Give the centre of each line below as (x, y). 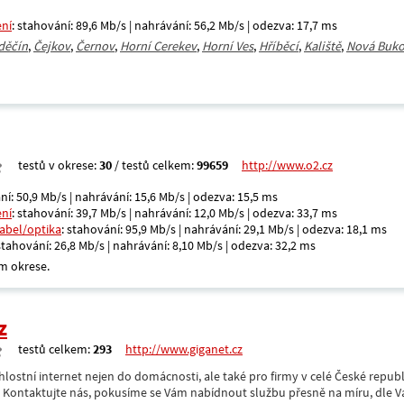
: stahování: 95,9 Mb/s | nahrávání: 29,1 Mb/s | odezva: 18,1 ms (224, 229)
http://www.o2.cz (287, 165)
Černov (95, 46)
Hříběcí (279, 46)
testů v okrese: (59, 165)
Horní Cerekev (158, 46)
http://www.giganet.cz (184, 349)
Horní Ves (228, 46)
